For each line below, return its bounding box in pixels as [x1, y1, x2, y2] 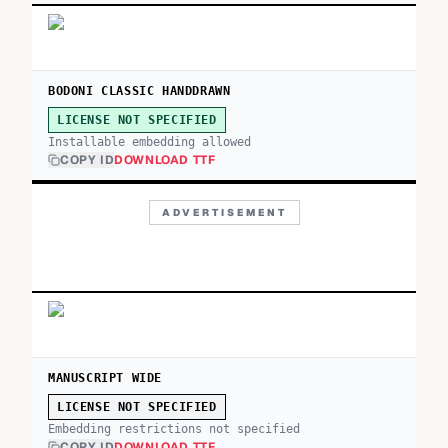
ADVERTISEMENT [161, 206, 287, 219]
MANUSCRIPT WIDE [48, 371, 162, 385]
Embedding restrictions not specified [48, 422, 300, 436]
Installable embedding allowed [48, 135, 251, 149]
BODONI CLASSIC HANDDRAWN [48, 84, 231, 98]
